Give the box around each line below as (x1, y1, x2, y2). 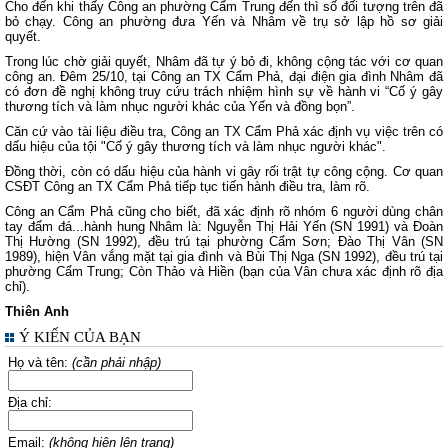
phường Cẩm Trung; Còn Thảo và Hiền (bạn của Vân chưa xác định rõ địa (5, 264, 443, 279)
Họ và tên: (8, 355, 72, 370)
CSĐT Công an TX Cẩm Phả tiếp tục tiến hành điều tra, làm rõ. (5, 179, 370, 194)
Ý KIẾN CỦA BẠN (19, 329, 141, 345)
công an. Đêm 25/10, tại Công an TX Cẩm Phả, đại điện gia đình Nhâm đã (5, 69, 443, 84)
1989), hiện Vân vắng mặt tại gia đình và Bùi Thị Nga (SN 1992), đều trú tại (5, 249, 443, 264)
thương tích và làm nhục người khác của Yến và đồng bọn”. (5, 99, 355, 114)
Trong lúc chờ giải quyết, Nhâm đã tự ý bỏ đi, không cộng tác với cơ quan (5, 54, 443, 69)
